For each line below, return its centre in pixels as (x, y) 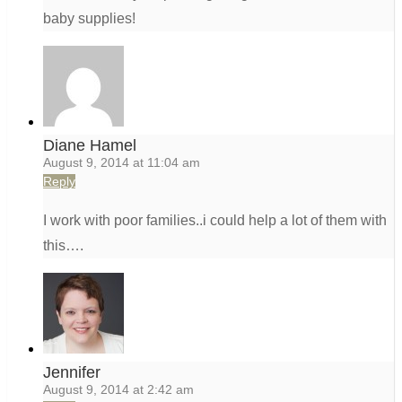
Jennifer (72, 373)
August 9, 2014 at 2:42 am (118, 390)
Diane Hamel (90, 146)
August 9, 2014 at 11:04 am (122, 163)
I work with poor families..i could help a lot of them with (215, 221)
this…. (63, 246)
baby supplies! (89, 19)
